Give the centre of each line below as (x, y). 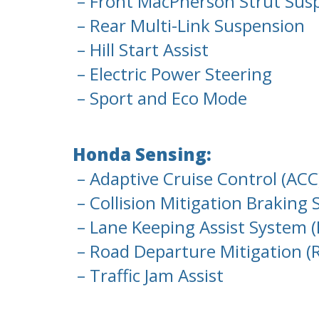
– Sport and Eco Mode (160, 98)
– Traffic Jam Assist (148, 276)
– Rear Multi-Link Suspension (189, 26)
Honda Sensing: (142, 155)
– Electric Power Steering (172, 74)
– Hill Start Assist (141, 50)
